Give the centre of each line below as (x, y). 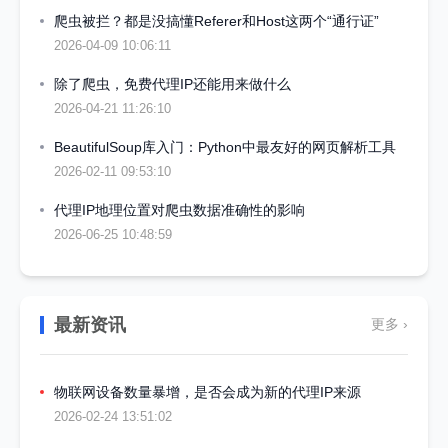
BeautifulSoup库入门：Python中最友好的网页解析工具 (225, 146)
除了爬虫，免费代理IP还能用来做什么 (172, 83)
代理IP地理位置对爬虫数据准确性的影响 (179, 209)
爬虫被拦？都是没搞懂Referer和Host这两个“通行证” (216, 20)
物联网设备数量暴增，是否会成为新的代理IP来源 (207, 391)
